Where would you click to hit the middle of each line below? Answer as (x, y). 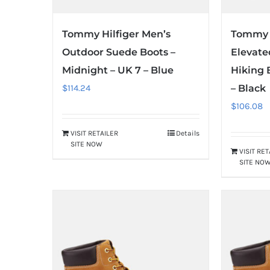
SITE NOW (86, 144)
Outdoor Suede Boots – (119, 52)
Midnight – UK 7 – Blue (118, 70)
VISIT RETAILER (94, 133)
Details (188, 133)
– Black (249, 88)
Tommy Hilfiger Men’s (116, 34)
